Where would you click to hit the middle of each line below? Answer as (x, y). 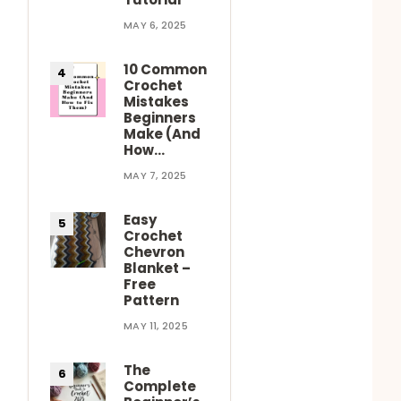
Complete (160, 386)
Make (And (162, 133)
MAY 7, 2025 (155, 175)
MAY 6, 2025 (155, 25)
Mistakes (157, 101)
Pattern (152, 300)
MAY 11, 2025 (156, 325)
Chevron (154, 252)
